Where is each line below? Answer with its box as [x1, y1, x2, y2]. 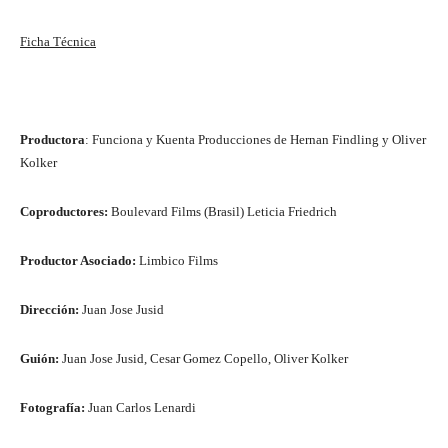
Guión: [20, 351, 59, 367]
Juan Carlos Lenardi [85, 400, 196, 416]
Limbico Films [136, 253, 218, 269]
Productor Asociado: [20, 253, 136, 269]
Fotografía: [20, 400, 85, 416]
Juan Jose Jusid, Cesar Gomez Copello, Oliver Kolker [59, 351, 348, 367]
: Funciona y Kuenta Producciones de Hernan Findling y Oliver [85, 132, 426, 148]
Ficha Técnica [20, 34, 96, 50]
